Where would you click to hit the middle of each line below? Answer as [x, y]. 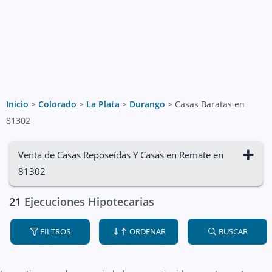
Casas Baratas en [210, 104]
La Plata [103, 104]
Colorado [57, 104]
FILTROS [54, 231]
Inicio [17, 104]
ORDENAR [147, 231]
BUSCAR [232, 231]
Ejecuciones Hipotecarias [88, 202]
